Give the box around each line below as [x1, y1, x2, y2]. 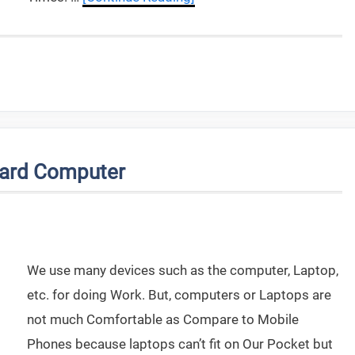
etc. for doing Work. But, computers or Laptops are [27, 287, 331, 303]
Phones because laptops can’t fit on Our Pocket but [27, 336, 333, 352]
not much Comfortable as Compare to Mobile [27, 311, 299, 327]
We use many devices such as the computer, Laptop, [27, 262, 338, 278]
